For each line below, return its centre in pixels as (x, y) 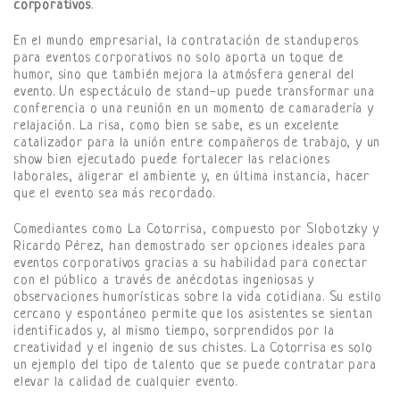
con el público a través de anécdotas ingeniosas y (164, 280)
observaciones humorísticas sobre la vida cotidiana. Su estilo (198, 297)
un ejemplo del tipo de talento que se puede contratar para (195, 365)
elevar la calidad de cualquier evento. (125, 382)
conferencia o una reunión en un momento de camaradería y (194, 110)
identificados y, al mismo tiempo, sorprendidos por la (174, 331)
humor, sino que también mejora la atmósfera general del (184, 76)
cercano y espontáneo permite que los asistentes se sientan (193, 314)
